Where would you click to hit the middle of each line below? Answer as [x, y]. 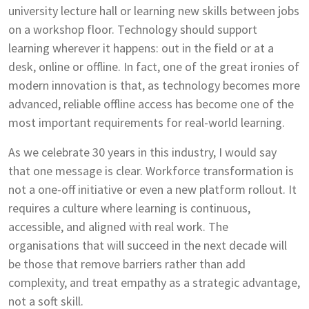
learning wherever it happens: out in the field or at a [141, 48]
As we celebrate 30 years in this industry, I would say [142, 152]
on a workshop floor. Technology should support [133, 30]
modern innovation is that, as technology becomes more [154, 86]
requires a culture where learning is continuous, [129, 208]
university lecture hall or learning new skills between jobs [154, 11]
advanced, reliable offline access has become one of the [151, 104]
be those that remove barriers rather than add [127, 264]
